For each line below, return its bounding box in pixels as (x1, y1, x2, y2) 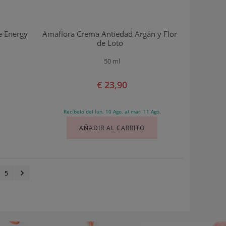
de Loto (96, 37, 123, 48)
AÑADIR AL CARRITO (79, 123, 145, 132)
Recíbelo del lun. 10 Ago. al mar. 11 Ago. (63, 107, 161, 115)
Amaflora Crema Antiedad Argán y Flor (42, 28, 178, 39)
